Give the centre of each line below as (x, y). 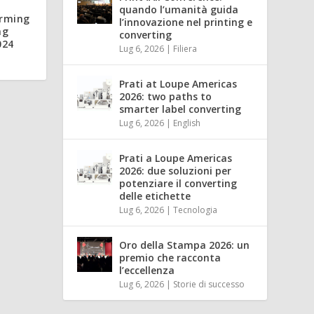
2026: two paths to (166, 96)
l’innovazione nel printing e (186, 22)
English (187, 123)
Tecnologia (196, 210)
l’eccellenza (147, 270)
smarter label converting (180, 109)
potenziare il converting (178, 183)
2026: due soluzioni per (176, 170)
